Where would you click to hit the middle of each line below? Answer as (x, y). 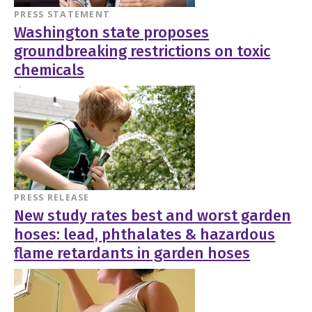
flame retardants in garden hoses (132, 253)
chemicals (49, 70)
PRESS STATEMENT (62, 14)
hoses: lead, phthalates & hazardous (145, 234)
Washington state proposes (112, 32)
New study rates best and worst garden (153, 216)
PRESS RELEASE (52, 197)
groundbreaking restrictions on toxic (142, 51)
